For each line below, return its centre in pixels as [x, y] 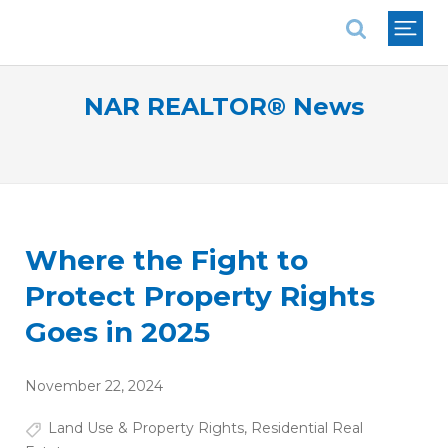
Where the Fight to [166, 260]
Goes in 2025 [117, 332]
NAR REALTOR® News [224, 106]
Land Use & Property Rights [145, 428]
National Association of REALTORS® [166, 14]
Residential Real [306, 428]
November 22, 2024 [94, 386]
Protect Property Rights [200, 296]
